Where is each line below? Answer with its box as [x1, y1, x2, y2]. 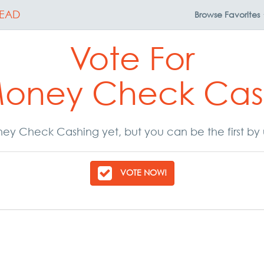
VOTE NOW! [120, 167, 167, 177]
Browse [194, 9, 225, 19]
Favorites [225, 9, 260, 19]
